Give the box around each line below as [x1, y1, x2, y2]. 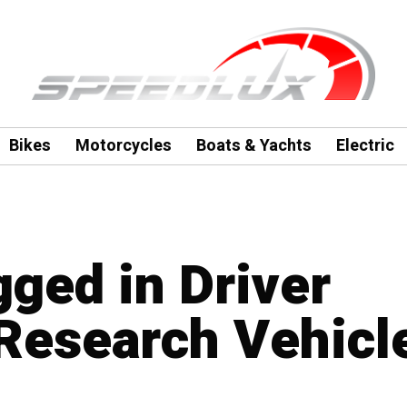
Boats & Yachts [195, 134, 312, 158]
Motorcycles [74, 134, 172, 158]
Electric [335, 134, 394, 158]
